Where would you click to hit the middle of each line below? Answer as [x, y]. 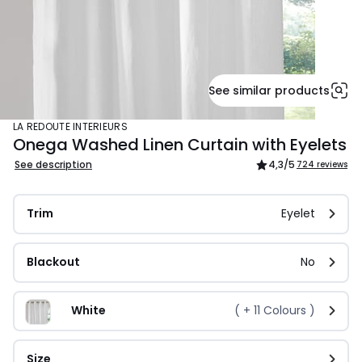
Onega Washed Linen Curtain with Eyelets [180, 145]
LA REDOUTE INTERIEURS [72, 126]
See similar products [269, 90]
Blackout [53, 262]
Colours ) [288, 310]
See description [53, 164]
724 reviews [322, 164]
